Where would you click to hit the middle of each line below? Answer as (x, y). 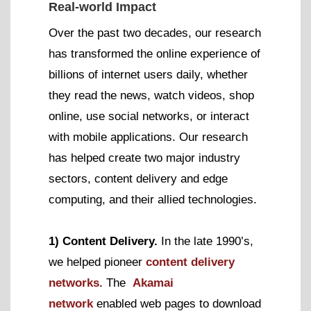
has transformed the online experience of (154, 53)
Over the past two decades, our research (155, 33)
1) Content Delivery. (105, 241)
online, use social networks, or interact (149, 116)
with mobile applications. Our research (148, 137)
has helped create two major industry (144, 158)
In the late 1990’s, (207, 241)
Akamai (153, 283)
